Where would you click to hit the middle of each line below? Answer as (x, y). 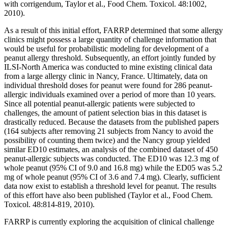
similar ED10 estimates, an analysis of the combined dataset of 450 (111, 149)
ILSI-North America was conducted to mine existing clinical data (108, 67)
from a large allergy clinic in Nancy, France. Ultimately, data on (106, 76)
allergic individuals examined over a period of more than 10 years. (110, 94)
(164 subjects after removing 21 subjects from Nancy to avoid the (109, 131)
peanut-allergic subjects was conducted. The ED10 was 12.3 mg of (111, 158)
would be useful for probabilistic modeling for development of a (106, 48)
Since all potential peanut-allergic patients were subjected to (99, 103)
